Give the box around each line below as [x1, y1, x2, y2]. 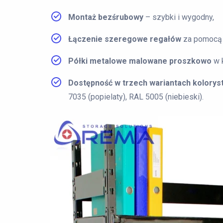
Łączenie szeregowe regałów [68, 34, 181, 44]
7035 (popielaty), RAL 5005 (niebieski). [68, 92, 204, 102]
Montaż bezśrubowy [68, 12, 143, 22]
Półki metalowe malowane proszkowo [68, 56, 212, 66]
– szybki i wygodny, [143, 12, 214, 22]
